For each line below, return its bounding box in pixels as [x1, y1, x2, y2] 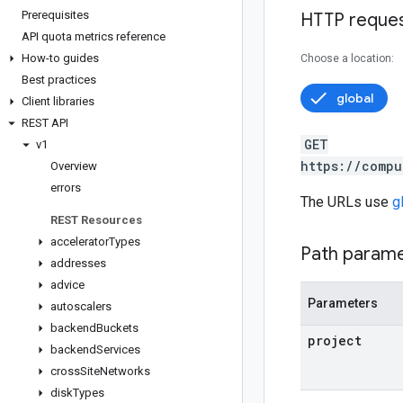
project [308, 332, 362, 349]
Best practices [22, 73, 96, 86]
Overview [50, 159, 97, 173]
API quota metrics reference [22, 30, 166, 43]
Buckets [96, 321, 139, 335]
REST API [22, 116, 68, 130]
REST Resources [50, 213, 142, 227]
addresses [50, 256, 106, 270]
